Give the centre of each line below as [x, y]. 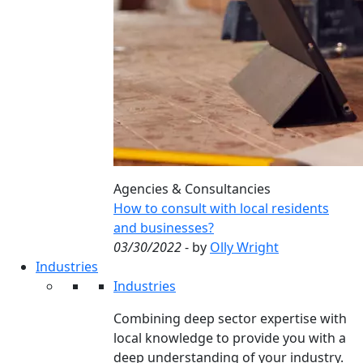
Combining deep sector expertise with [230, 318]
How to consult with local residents [221, 208]
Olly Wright [244, 247]
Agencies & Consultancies [192, 189]
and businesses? [164, 228]
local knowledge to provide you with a [230, 338]
